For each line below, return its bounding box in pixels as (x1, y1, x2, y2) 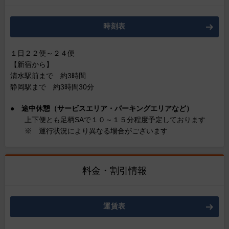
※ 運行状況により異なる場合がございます (10, 127, 168, 135)
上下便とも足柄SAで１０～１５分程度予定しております (10, 116, 205, 124)
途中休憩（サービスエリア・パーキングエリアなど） (14, 104, 193, 112)
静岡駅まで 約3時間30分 (10, 83, 94, 91)
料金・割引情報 (82, 166, 147, 176)
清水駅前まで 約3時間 (10, 72, 86, 80)
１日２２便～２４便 (10, 49, 75, 57)
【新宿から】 (10, 60, 53, 68)
